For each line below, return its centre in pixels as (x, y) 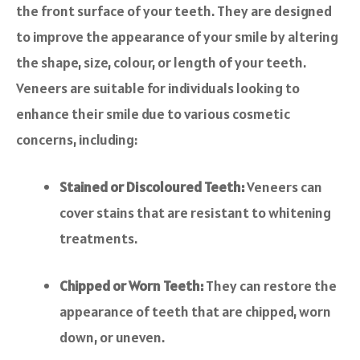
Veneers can (283, 187)
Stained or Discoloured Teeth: (152, 187)
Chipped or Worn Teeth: (131, 286)
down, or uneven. (112, 337)
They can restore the (270, 286)
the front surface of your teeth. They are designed (174, 11)
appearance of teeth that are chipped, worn (195, 312)
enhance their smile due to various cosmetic (153, 114)
